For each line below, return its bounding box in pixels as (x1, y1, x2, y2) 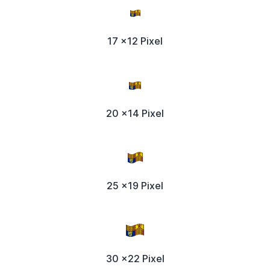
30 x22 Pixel (105, 252, 165, 265)
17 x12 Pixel (107, 35, 163, 48)
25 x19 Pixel (107, 180, 163, 192)
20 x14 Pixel (106, 107, 164, 120)
